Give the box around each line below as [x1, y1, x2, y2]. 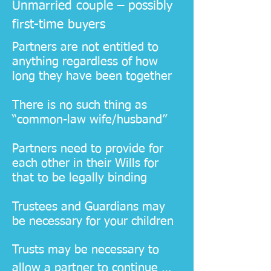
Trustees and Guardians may [12, 201, 165, 213]
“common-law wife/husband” [12, 114, 171, 126]
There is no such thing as [12, 99, 147, 111]
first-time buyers [12, 19, 109, 31]
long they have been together [12, 70, 172, 82]
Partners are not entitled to [12, 41, 158, 53]
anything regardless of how [12, 56, 158, 68]
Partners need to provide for [12, 143, 163, 155]
